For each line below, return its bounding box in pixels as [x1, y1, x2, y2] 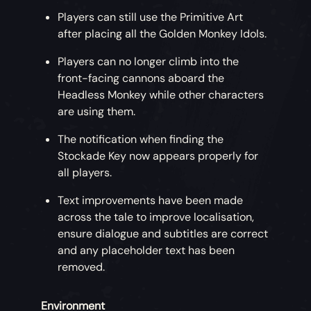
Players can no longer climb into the [58, 54, 239, 69]
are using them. [58, 104, 136, 119]
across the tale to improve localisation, [58, 210, 255, 225]
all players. [58, 165, 115, 180]
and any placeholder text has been [58, 243, 235, 258]
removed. [58, 260, 106, 275]
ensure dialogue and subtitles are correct [58, 226, 269, 242]
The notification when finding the [58, 132, 224, 147]
